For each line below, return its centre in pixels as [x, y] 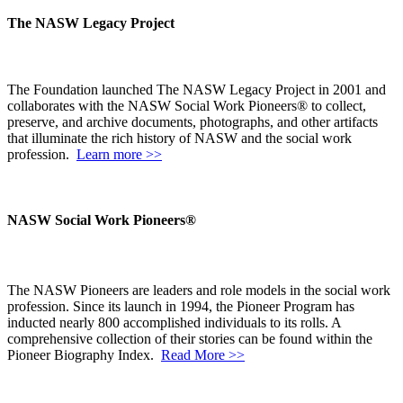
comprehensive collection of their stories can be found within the [190, 339]
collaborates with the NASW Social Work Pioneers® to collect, [187, 105]
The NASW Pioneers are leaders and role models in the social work [199, 291]
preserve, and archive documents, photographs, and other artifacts [193, 121]
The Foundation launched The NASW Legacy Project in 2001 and [197, 89]
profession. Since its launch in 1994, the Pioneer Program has [181, 307]
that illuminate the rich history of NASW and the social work [179, 138]
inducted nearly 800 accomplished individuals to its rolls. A [174, 323]
